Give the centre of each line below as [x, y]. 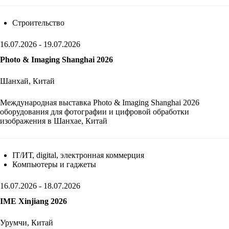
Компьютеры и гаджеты [54, 164]
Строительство [38, 22]
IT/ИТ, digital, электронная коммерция [78, 155]
